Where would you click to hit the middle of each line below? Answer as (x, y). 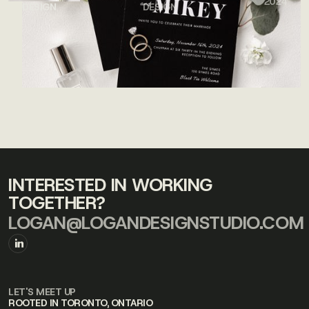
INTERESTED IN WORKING (110, 185)
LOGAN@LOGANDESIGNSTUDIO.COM (156, 223)
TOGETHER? (57, 203)
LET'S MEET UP (42, 292)
